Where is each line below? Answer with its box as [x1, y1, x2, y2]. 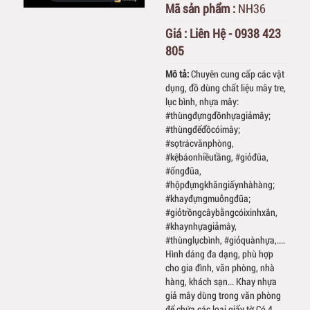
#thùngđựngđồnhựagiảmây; [165, 109, 271, 122]
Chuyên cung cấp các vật [191, 67, 284, 81]
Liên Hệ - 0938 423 [190, 25, 281, 42]
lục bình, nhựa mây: [165, 95, 239, 109]
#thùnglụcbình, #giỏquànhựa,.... [165, 233, 285, 247]
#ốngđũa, [165, 164, 201, 178]
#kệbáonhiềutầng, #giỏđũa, [165, 150, 268, 164]
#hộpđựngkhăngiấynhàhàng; [165, 178, 275, 192]
